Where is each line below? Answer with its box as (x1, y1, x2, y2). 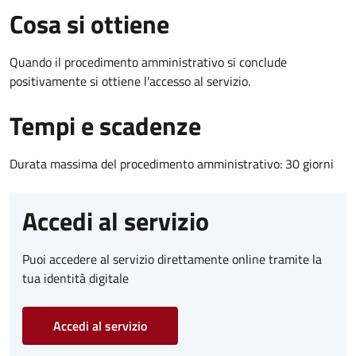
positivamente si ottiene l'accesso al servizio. (10, 72, 250, 91)
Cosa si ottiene (10, 5, 169, 44)
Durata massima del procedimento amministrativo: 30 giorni (10, 154, 334, 174)
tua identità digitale (22, 269, 129, 288)
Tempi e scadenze (10, 106, 201, 145)
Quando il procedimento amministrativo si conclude (10, 52, 287, 72)
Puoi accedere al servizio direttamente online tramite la (22, 250, 322, 269)
